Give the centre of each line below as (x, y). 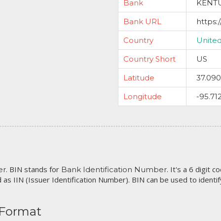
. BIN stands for (34, 169)
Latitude (139, 78)
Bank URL (142, 21)
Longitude (143, 96)
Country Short (149, 59)
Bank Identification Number (114, 169)
